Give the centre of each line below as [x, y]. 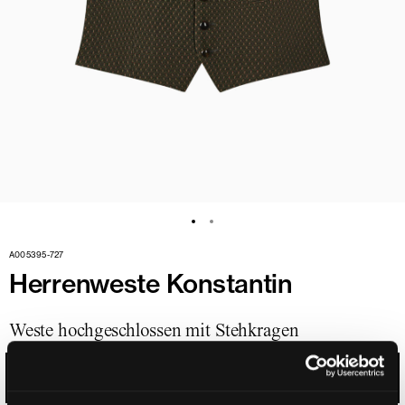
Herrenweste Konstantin [151, 283]
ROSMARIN [57, 378]
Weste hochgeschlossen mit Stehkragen [154, 330]
